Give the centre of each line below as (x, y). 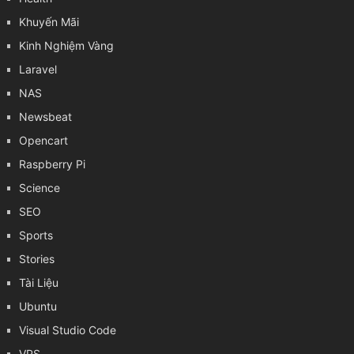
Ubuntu (38, 306)
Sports (36, 235)
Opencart (43, 140)
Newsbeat (45, 116)
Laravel (38, 69)
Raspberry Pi (52, 164)
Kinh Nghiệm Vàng (66, 45)
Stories (36, 258)
